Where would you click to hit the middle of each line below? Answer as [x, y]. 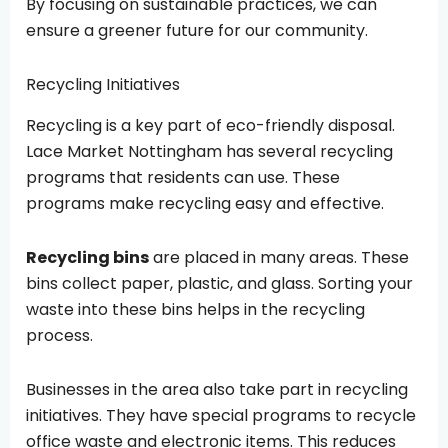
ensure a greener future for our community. [197, 31]
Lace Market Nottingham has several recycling [209, 152]
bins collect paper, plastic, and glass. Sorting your [219, 284]
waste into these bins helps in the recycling [195, 310]
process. [59, 336]
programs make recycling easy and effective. [205, 204]
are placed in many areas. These [279, 258]
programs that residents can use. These [183, 178]
